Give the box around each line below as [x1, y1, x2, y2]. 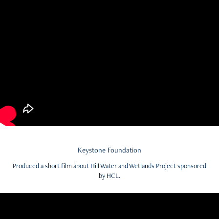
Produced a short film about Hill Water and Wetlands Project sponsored [13, 161, 206, 170]
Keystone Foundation [78, 145, 141, 154]
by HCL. [99, 171, 120, 180]
